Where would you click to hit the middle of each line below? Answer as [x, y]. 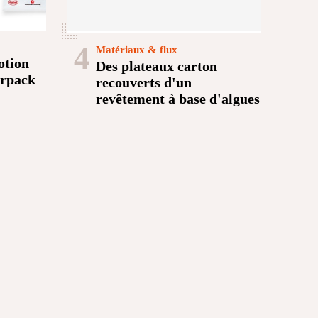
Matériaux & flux [136, 49]
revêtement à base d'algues [177, 98]
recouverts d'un [143, 82]
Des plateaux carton [156, 66]
